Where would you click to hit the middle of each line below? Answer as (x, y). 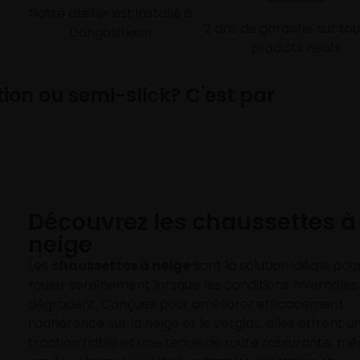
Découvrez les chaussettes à (192, 223)
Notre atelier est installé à (110, 13)
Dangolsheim (110, 32)
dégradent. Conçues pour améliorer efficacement (186, 305)
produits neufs (295, 48)
